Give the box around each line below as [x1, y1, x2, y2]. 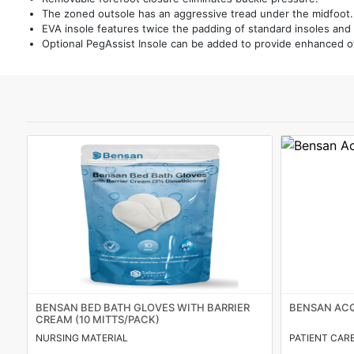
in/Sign [57, 164, 92, 177]
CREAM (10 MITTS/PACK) [35, 313, 160, 326]
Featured [57, 21, 103, 34]
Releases [57, 100, 103, 114]
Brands [57, 37, 93, 51]
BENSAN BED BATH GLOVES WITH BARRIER [35, 301, 250, 314]
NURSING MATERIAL [35, 332, 128, 344]
